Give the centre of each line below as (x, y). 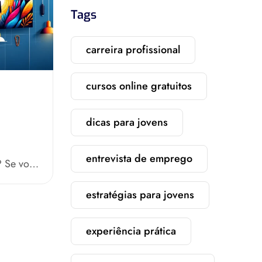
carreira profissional (133, 50)
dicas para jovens (127, 122)
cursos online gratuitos (139, 86)
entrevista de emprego (139, 158)
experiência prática (131, 231)
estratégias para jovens (140, 195)
